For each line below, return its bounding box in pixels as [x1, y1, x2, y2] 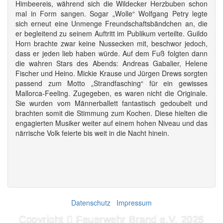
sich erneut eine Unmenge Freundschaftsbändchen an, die [15, 18, 208, 28]
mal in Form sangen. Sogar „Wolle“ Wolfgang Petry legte [15, 8, 208, 18]
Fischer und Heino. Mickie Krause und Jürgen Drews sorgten [15, 68, 208, 78]
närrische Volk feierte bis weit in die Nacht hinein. [15, 128, 169, 138]
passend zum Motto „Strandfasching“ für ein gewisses [15, 78, 208, 88]
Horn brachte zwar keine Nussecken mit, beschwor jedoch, [15, 38, 208, 48]
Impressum [116, 198, 152, 208]
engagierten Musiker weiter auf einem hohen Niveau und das [15, 118, 208, 128]
